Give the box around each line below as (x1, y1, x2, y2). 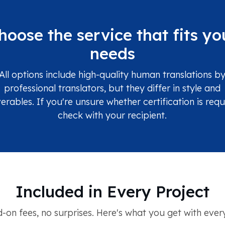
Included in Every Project (15, 181, 209, 202)
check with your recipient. (58, 109, 167, 122)
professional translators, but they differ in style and (4, 82, 220, 94)
